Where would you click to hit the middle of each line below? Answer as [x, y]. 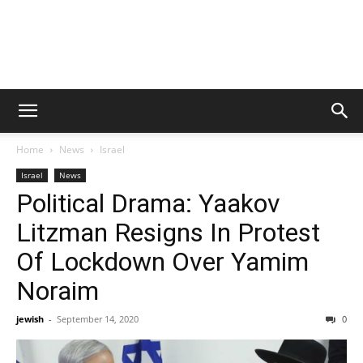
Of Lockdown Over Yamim [162, 262]
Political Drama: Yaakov [148, 203]
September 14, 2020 [98, 319]
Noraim [58, 291]
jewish [30, 319]
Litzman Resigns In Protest [168, 233]
